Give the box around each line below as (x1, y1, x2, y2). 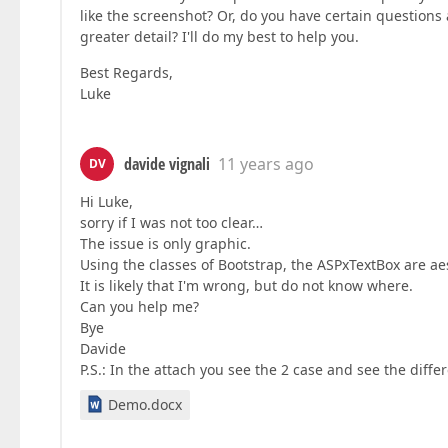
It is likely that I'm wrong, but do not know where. (80, 276, 413, 295)
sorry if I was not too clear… (80, 213, 263, 232)
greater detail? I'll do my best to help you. (80, 27, 359, 46)
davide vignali (124, 153, 210, 175)
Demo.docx (108, 395, 182, 414)
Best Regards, (80, 63, 173, 82)
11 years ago (218, 153, 314, 175)
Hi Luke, (80, 192, 133, 211)
